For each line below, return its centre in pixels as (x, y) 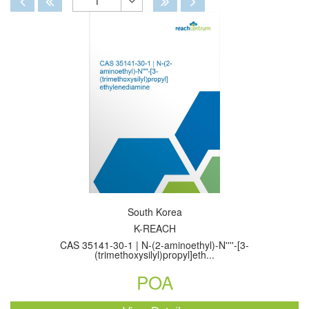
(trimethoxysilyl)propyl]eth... (154, 255)
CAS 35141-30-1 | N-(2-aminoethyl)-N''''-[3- (154, 245)
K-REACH (154, 228)
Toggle (148, 24)
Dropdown (157, 48)
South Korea (154, 212)
